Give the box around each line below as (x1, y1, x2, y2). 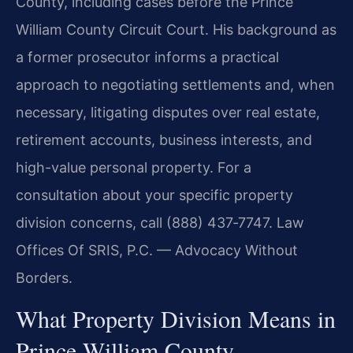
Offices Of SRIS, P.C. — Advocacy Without (16, 241, 298, 258)
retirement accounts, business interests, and (16, 131, 312, 148)
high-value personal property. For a (16, 158, 251, 176)
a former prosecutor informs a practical (16, 48, 279, 65)
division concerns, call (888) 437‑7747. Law (16, 214, 304, 231)
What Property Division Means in (16, 303, 336, 335)
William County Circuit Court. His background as (16, 20, 336, 38)
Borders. (16, 269, 72, 286)
